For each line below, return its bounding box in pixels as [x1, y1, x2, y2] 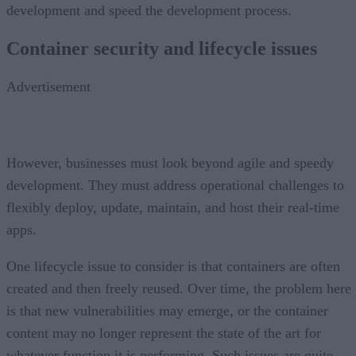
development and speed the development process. [6, 2, 292, 18]
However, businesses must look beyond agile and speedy [6, 154, 334, 171]
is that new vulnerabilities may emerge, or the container [6, 302, 328, 319]
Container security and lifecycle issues [6, 37, 317, 59]
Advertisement [6, 78, 91, 95]
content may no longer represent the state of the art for [6, 324, 321, 341]
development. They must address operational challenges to [6, 176, 344, 193]
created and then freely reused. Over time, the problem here [6, 280, 351, 296]
